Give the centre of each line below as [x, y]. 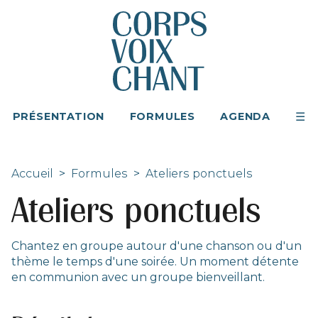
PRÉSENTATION [59, 116]
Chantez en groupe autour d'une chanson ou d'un [157, 246]
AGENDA [246, 116]
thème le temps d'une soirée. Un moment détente [155, 261]
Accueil [32, 173]
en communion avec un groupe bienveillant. [138, 277]
